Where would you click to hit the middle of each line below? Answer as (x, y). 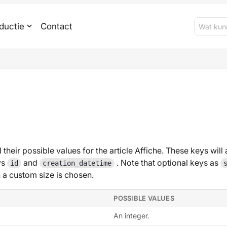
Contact (57, 26)
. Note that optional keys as (168, 163)
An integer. (132, 216)
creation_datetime (77, 163)
